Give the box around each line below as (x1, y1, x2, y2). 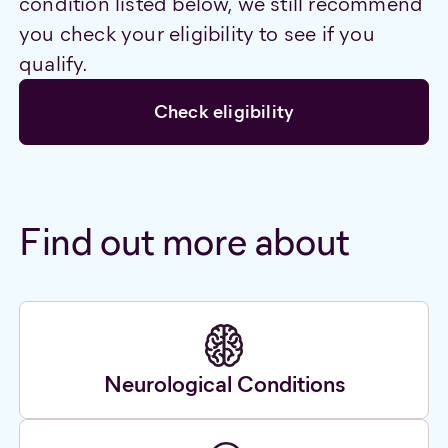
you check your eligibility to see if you (19, 19, 375, 47)
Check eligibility (153, 99, 295, 123)
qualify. (19, 49, 89, 77)
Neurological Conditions (103, 370, 345, 399)
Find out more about (19, 218, 349, 266)
